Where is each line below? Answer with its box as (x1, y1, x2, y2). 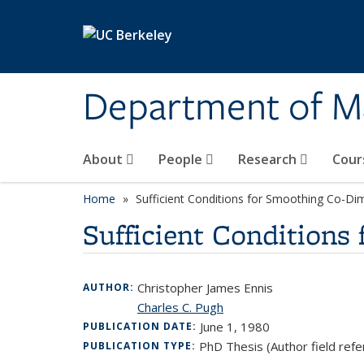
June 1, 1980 (200, 318, 270, 335)
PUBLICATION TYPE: (83, 339, 199, 353)
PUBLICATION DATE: (83, 319, 200, 333)
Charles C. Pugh (137, 299, 223, 315)
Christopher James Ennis (137, 279, 273, 296)
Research (238, 150, 300, 168)
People (158, 150, 206, 168)
